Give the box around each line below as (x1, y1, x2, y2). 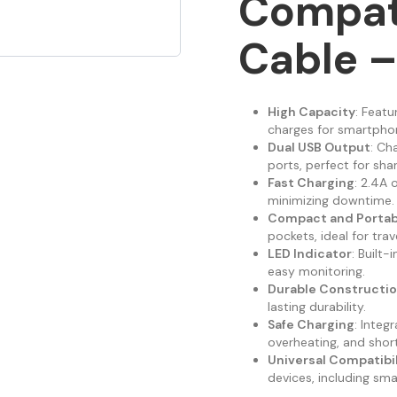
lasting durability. (267, 299, 366, 315)
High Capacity (267, 104, 355, 121)
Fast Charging (267, 175, 354, 191)
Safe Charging (267, 316, 354, 333)
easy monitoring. (267, 263, 365, 280)
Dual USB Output (267, 139, 370, 156)
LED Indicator (267, 245, 352, 262)
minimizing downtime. (267, 192, 394, 209)
